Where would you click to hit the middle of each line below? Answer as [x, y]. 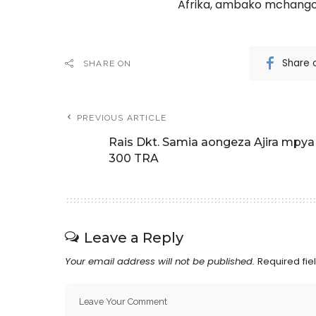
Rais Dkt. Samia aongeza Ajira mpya [212, 142]
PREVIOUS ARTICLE [122, 117]
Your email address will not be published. [160, 261]
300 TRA [134, 158]
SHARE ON [108, 63]
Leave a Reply [134, 237]
